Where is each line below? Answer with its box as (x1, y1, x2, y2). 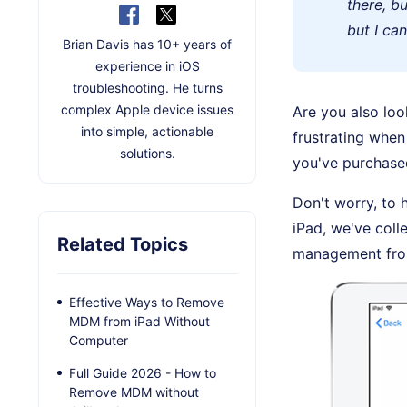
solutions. (119, 144, 175, 161)
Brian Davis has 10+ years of (63, 35, 232, 52)
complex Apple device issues (61, 101, 233, 117)
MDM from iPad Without (69, 313, 210, 329)
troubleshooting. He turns (72, 79, 223, 95)
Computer (69, 332, 128, 348)
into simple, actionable (81, 123, 213, 139)
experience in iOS (94, 57, 200, 74)
